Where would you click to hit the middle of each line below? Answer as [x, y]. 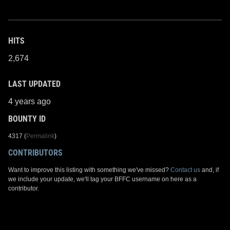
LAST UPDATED [34, 84]
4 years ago [30, 101]
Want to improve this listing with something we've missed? [89, 170]
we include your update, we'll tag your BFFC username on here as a [102, 179]
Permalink [40, 136]
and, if [209, 170]
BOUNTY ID [27, 119]
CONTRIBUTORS [35, 152]
